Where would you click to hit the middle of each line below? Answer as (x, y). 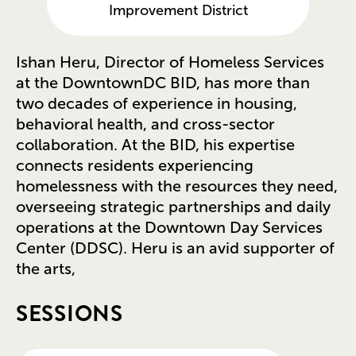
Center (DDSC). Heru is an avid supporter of (175, 248)
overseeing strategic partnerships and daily (173, 206)
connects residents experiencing (135, 165)
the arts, (46, 268)
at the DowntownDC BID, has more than (163, 82)
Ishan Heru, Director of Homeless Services (170, 62)
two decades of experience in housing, (157, 103)
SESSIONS (70, 314)
